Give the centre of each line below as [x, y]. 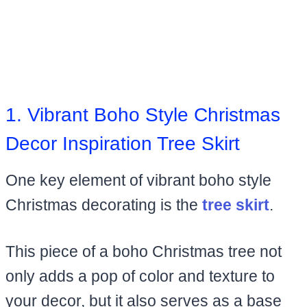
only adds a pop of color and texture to [140, 276]
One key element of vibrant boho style [138, 180]
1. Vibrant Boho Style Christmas [143, 114]
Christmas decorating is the [104, 205]
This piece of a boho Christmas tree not [144, 251]
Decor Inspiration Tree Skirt [123, 143]
